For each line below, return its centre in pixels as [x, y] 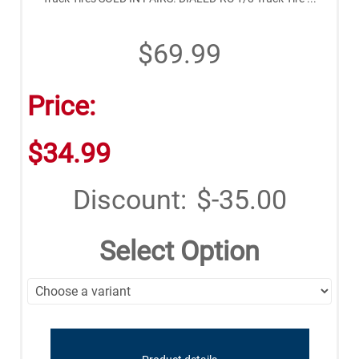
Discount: [129, 200]
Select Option [179, 251]
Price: [61, 106]
